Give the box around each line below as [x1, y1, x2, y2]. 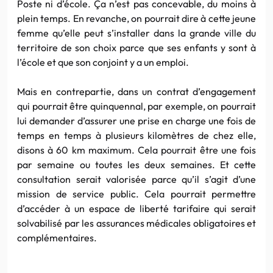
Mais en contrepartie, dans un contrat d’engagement [17, 85, 256, 97]
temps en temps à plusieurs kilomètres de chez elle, [17, 129, 256, 141]
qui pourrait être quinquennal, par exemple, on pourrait [17, 99, 256, 112]
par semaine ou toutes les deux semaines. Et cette [17, 158, 256, 171]
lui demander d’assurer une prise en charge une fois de [17, 114, 256, 127]
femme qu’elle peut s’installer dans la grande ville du [17, 26, 256, 39]
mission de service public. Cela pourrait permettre [17, 187, 256, 200]
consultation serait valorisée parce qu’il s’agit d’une [17, 172, 256, 185]
